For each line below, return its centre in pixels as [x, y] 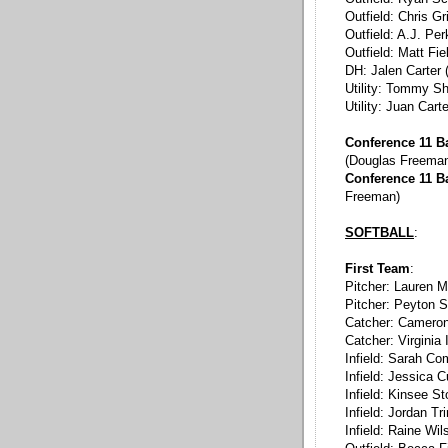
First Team [377, 269]
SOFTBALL [379, 233]
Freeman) [372, 197]
